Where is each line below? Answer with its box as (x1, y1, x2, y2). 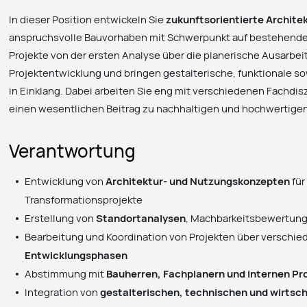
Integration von (25, 284, 101, 299)
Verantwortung (9, 138, 136, 163)
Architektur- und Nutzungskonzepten (106, 173, 291, 188)
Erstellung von (25, 210, 97, 225)
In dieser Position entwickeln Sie (9, 12, 167, 27)
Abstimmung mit (25, 266, 107, 280)
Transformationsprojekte (25, 192, 143, 206)
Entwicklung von (25, 173, 106, 188)
